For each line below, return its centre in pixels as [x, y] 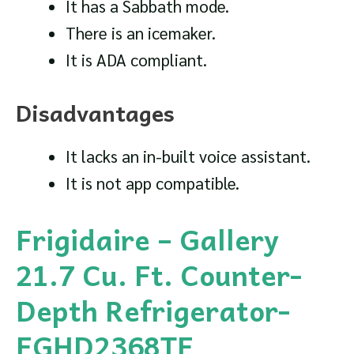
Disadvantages [95, 112]
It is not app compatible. [152, 183]
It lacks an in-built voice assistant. [188, 156]
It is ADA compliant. [136, 60]
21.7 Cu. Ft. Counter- [159, 275]
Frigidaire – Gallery [147, 239]
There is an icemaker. [140, 33]
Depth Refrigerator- [153, 311]
